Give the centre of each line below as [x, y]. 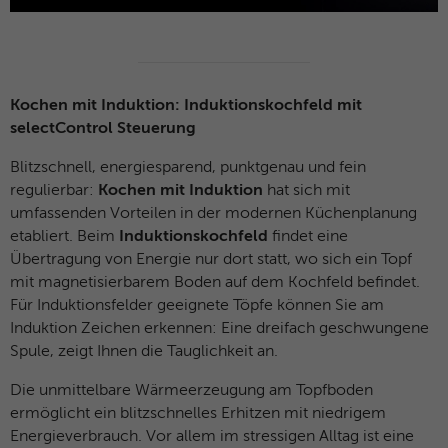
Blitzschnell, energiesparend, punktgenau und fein [188, 167]
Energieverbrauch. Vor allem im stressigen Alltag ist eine [212, 436]
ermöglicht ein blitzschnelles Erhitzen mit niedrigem [198, 413]
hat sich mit [306, 190]
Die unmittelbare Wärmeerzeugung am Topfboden [191, 390]
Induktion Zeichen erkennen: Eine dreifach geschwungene [219, 328]
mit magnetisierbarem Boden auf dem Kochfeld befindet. [215, 282]
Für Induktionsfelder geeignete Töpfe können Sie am [197, 305]
